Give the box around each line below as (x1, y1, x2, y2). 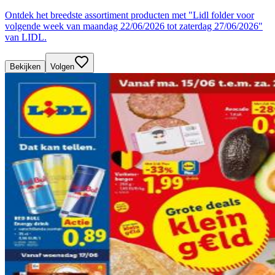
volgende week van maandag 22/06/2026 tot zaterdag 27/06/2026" (5, 20, 263, 31)
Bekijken (10, 61, 41, 71)
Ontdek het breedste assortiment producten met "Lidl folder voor (5, 9, 254, 20)
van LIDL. (5, 31, 47, 42)
